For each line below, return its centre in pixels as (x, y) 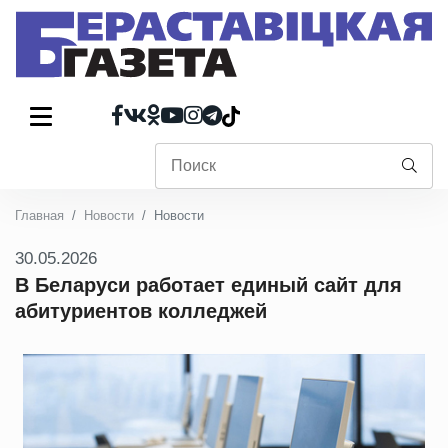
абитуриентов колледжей (141, 311)
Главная (39, 215)
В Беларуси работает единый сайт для (208, 285)
